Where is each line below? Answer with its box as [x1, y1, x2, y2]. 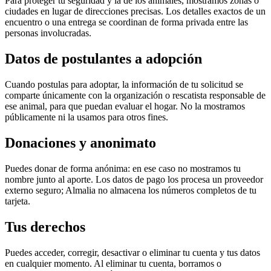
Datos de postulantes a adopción [5, 51, 202, 67]
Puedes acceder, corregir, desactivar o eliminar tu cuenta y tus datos [5, 247, 260, 258]
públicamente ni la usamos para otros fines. [5, 111, 168, 122]
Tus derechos [5, 218, 85, 235]
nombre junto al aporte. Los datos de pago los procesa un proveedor [5, 174, 263, 184]
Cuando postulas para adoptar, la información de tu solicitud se [5, 79, 243, 90]
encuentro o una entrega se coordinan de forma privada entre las [5, 17, 248, 28]
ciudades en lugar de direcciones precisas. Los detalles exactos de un [5, 6, 266, 17]
